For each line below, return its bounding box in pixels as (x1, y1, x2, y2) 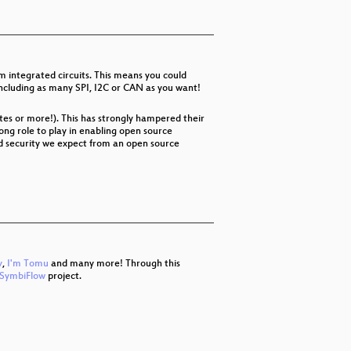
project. (45, 271, 81, 282)
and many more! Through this (49, 259, 180, 270)
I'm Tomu (7, 259, 49, 270)
